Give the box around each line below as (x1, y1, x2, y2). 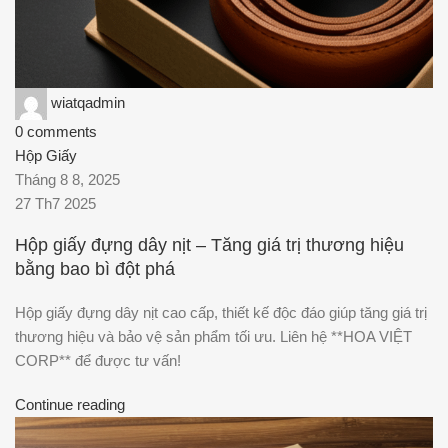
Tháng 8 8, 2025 (15, 170, 120, 188)
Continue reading (15, 396, 125, 414)
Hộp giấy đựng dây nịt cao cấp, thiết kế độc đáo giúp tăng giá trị (15, 304, 427, 322)
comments (27, 122, 97, 140)
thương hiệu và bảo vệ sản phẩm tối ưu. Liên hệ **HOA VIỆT (15, 328, 412, 346)
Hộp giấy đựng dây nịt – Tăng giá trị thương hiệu (15, 235, 404, 256)
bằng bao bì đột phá (15, 259, 175, 280)
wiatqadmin (51, 93, 125, 111)
